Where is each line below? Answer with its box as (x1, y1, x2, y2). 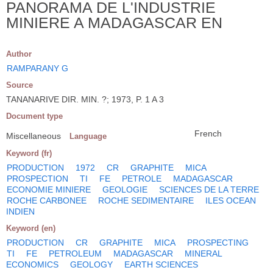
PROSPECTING (187, 237, 249, 247)
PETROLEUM (49, 248, 102, 258)
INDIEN (6, 206, 35, 216)
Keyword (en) (6, 223, 55, 233)
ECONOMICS (6, 259, 58, 269)
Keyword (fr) (6, 148, 52, 158)
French (194, 128, 222, 138)
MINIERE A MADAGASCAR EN (6, 13, 222, 31)
